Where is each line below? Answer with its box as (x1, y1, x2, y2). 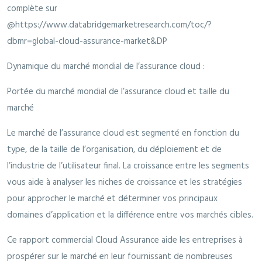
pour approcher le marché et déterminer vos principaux (7, 192, 218, 206)
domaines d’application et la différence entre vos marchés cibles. (7, 208, 253, 223)
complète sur (7, 2, 57, 16)
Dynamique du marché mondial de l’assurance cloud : (7, 60, 205, 74)
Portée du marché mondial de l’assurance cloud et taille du (7, 85, 229, 99)
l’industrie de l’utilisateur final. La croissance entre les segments (7, 159, 249, 174)
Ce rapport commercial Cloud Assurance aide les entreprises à (7, 233, 243, 248)
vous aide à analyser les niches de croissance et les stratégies (7, 175, 242, 190)
